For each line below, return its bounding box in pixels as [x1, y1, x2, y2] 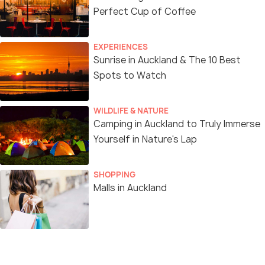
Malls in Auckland [93, 182, 167, 194]
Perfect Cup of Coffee [93, 5, 196, 18]
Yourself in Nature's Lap [93, 133, 197, 146]
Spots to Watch [93, 69, 166, 82]
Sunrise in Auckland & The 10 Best [93, 54, 241, 66]
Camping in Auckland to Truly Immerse [93, 118, 260, 130]
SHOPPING [93, 169, 135, 180]
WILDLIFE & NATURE [93, 105, 169, 116]
